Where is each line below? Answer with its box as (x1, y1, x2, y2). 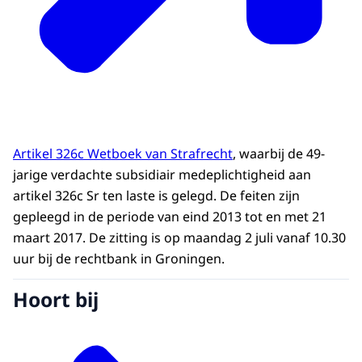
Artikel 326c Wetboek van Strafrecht (13, 145, 233, 163)
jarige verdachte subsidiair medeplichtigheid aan (13, 166, 311, 184)
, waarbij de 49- (233, 145, 325, 163)
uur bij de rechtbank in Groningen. (13, 250, 225, 268)
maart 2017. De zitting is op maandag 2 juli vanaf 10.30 (13, 229, 346, 247)
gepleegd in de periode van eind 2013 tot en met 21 (13, 208, 326, 226)
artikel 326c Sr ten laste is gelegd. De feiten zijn (13, 187, 300, 205)
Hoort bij (13, 285, 99, 313)
